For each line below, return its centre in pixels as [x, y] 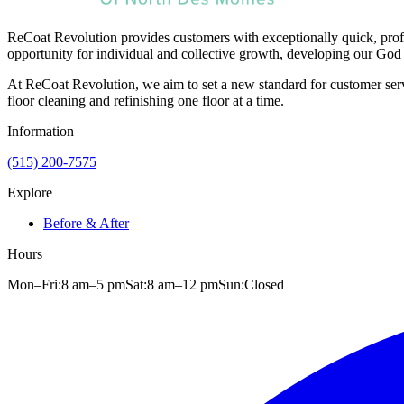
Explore [30, 193]
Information [41, 132]
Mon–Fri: [34, 285]
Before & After [86, 224]
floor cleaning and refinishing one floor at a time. [146, 101]
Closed [264, 285]
